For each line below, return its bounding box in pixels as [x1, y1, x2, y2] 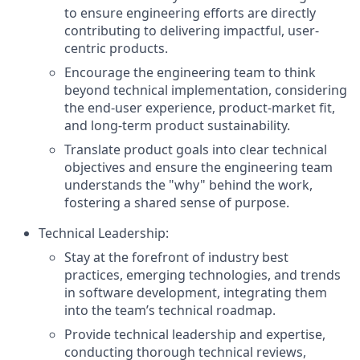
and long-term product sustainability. [64, 117, 290, 134]
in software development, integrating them [64, 284, 327, 301]
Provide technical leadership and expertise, [64, 325, 325, 343]
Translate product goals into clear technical [64, 141, 327, 158]
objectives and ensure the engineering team [64, 158, 333, 176]
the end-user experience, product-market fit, [64, 99, 335, 117]
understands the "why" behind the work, [64, 176, 313, 194]
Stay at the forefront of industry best [64, 248, 288, 266]
